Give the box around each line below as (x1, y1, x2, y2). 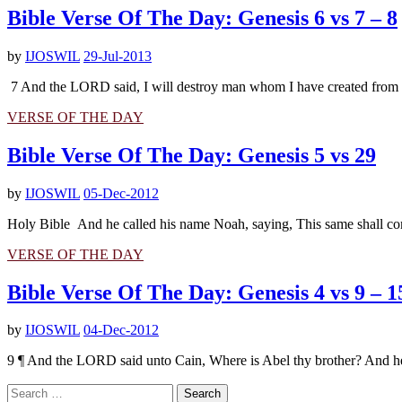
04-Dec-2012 (83, 322, 159, 338)
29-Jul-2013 (83, 48, 152, 64)
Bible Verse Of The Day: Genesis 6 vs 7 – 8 (7, 5, 398, 30)
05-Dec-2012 (83, 185, 159, 201)
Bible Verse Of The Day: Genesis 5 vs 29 (7, 143, 376, 167)
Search (6, 383, 45, 399)
